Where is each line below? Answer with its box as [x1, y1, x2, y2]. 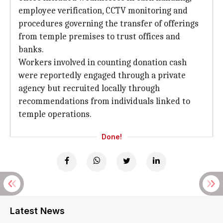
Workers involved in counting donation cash [18, 57, 187, 68]
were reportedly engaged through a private [18, 70, 186, 81]
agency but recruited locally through [18, 83, 160, 94]
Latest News [10, 206, 65, 216]
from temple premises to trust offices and [18, 31, 180, 42]
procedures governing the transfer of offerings [18, 18, 199, 29]
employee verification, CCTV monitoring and [18, 5, 188, 16]
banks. [18, 44, 44, 55]
